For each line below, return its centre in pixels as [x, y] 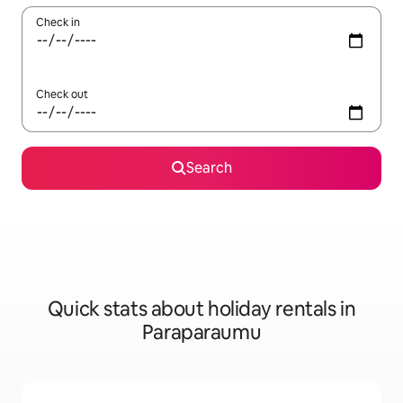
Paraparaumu [201, 333]
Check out [62, 95]
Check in [58, 23]
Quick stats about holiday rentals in [201, 309]
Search [209, 168]
